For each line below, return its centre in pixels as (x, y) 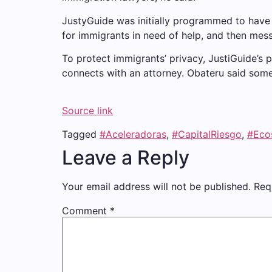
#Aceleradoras (133, 134)
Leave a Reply (126, 157)
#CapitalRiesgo (207, 134)
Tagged (81, 134)
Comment (86, 210)
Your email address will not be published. (156, 186)
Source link (87, 111)
